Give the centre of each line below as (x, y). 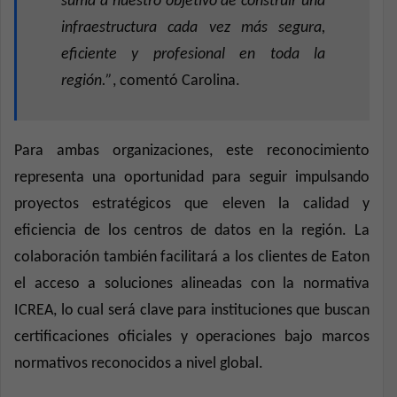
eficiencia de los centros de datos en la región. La (192, 230)
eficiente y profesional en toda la (193, 54)
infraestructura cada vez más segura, (193, 27)
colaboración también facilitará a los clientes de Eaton (192, 257)
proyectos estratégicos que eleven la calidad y (192, 204)
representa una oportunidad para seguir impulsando (192, 177)
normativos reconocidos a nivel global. (139, 363)
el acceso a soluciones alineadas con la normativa (192, 284)
